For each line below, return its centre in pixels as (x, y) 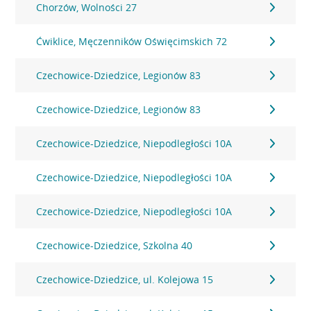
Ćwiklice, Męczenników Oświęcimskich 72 (132, 41)
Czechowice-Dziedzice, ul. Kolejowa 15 (125, 279)
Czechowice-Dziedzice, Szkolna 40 (115, 245)
